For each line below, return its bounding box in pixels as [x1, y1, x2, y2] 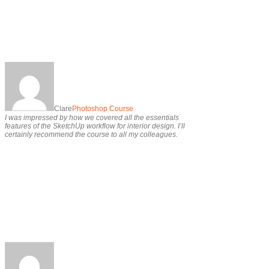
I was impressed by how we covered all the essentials [5, 113, 179, 122]
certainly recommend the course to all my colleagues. [5, 130, 178, 139]
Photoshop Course [72, 104, 133, 113]
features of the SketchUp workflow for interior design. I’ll [5, 122, 185, 130]
